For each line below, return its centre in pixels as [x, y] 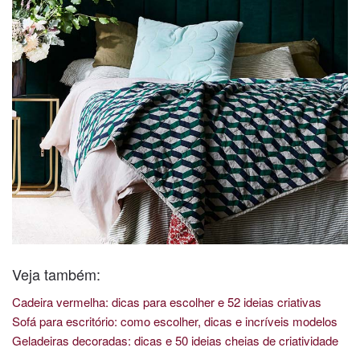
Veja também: [56, 274]
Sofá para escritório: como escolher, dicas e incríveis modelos [175, 321]
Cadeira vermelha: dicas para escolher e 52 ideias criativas [167, 301]
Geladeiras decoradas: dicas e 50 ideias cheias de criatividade [175, 340]
